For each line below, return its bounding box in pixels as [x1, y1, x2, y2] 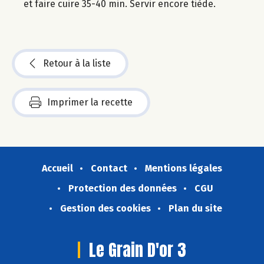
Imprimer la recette [47, 96, 133, 108]
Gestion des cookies [60, 202, 151, 214]
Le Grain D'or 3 [89, 237, 186, 262]
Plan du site [168, 202, 222, 214]
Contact [91, 162, 127, 174]
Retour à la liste [43, 57, 111, 69]
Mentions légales [145, 162, 222, 174]
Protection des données [68, 182, 177, 194]
